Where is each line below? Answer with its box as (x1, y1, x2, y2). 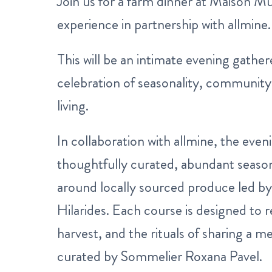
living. (57, 95, 89, 116)
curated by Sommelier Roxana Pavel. (57, 246, 262, 267)
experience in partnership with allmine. (57, 14, 271, 35)
